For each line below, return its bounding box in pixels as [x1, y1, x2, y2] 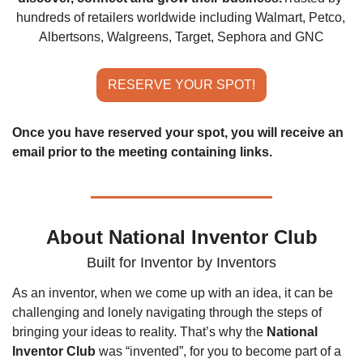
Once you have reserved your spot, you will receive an [12, 126, 344, 140]
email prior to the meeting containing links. [12, 145, 272, 160]
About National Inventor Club [45, 226, 318, 249]
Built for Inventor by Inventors [87, 254, 276, 271]
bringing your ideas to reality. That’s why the [12, 325, 267, 340]
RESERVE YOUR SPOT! [108, 78, 255, 92]
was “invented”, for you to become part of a [96, 344, 341, 359]
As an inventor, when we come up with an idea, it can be [12, 286, 333, 301]
